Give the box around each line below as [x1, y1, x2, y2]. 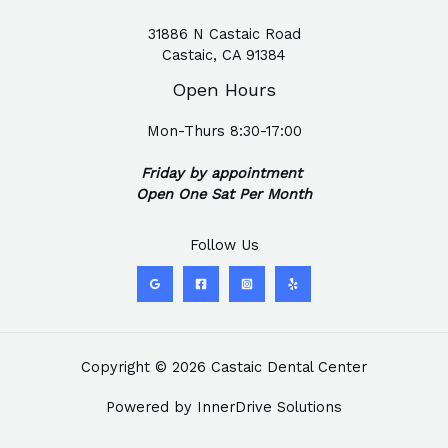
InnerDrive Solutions [197, 398, 342, 417]
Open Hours [172, 78, 276, 100]
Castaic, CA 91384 [162, 45, 286, 64]
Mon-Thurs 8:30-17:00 [146, 121, 302, 140]
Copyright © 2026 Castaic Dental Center [81, 358, 367, 377]
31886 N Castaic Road [147, 24, 301, 43]
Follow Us [189, 235, 259, 254]
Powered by [106, 398, 197, 417]
